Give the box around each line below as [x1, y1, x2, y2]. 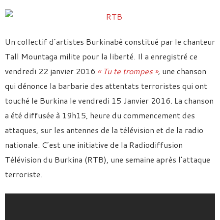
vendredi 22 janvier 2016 [5, 65, 97, 77]
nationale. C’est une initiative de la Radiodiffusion [5, 139, 183, 150]
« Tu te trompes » [97, 65, 158, 77]
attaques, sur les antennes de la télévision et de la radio [5, 124, 203, 136]
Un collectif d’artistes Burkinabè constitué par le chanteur [5, 36, 215, 47]
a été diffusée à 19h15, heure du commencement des [5, 110, 195, 121]
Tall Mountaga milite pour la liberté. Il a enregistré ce [5, 51, 197, 62]
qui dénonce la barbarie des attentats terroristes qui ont [5, 80, 207, 91]
